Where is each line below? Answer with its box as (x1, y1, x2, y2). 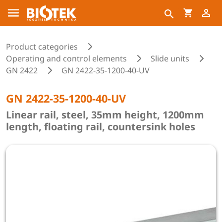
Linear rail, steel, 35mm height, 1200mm (6, 108, 204, 121)
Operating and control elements (6, 53, 127, 64)
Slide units (151, 53, 189, 64)
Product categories (6, 41, 78, 52)
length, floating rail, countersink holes (6, 120, 195, 133)
